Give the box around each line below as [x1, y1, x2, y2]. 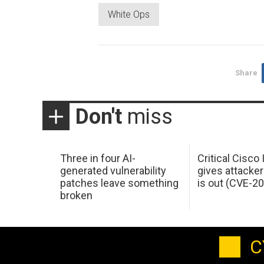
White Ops [108, 8, 150, 20]
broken [60, 189, 93, 202]
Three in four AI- [60, 152, 136, 165]
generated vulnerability [60, 164, 166, 177]
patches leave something [60, 177, 179, 190]
